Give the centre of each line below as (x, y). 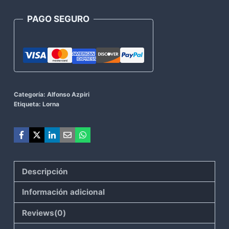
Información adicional (64, 192)
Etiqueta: (28, 104)
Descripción (45, 171)
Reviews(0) (44, 213)
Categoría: (30, 95)
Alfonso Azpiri (68, 95)
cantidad (31, 9)
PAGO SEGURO (58, 19)
